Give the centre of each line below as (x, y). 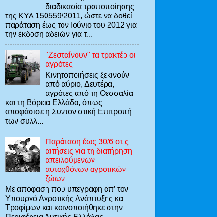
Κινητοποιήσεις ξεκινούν (88, 75)
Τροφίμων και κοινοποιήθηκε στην (64, 207)
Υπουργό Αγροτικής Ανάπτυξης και (65, 198)
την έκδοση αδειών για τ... (49, 34)
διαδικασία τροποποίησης (90, 7)
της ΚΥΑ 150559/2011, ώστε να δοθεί (69, 16)
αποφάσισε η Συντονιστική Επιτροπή (69, 112)
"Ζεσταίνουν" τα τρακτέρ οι (91, 54)
